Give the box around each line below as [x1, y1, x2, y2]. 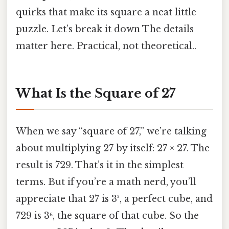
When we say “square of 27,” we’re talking [16, 126, 207, 138]
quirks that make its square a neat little [16, 7, 196, 18]
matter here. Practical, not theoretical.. [16, 40, 196, 52]
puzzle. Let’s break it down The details [16, 24, 194, 35]
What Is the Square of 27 [16, 85, 175, 101]
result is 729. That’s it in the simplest [16, 159, 184, 171]
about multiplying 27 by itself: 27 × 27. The [16, 143, 210, 154]
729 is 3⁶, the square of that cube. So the [16, 210, 199, 222]
